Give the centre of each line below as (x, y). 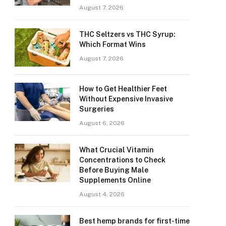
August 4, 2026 (102, 194)
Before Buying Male (114, 170)
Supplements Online (115, 180)
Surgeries (97, 109)
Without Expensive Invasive (126, 99)
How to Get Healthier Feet (123, 89)
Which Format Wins (112, 44)
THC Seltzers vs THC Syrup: (127, 34)
